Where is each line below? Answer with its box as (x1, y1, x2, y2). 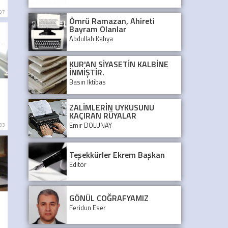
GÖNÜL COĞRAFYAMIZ (69, 191, 149, 204)
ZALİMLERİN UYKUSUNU (69, 101, 154, 113)
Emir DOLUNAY (69, 120, 112, 130)
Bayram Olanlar (69, 22, 126, 35)
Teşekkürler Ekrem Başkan (69, 148, 165, 161)
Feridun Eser (69, 202, 106, 213)
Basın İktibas (69, 76, 106, 87)
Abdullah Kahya (69, 33, 113, 44)
